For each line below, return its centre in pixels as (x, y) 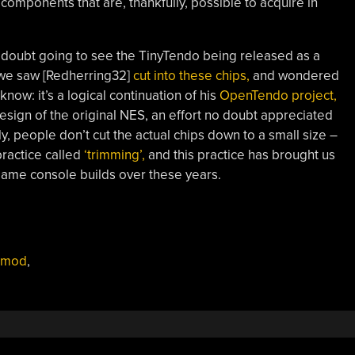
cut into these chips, (191, 75)
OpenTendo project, (278, 95)
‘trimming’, (114, 155)
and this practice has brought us (240, 155)
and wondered (294, 75)
